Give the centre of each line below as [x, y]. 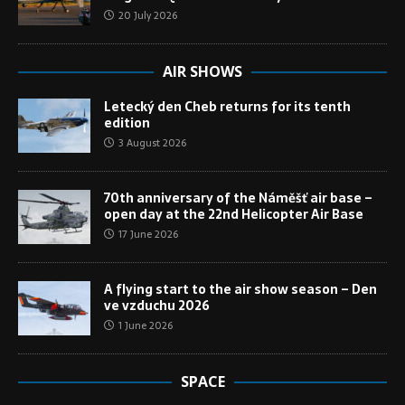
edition [127, 123]
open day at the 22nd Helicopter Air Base [234, 215]
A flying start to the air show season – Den [240, 290]
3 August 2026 [152, 143]
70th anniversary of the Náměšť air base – [238, 198]
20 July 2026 [148, 16]
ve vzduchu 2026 [157, 306]
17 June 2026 [148, 235]
